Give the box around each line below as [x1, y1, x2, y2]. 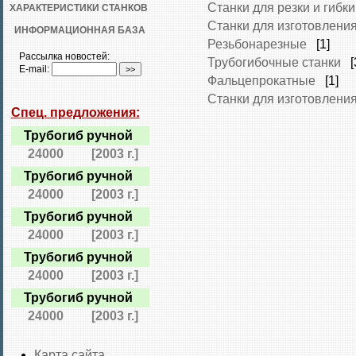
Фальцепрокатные [207, 74, 315, 87]
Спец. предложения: [10, 106, 140, 119]
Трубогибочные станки [207, 56, 341, 69]
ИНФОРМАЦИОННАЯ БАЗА [14, 25, 145, 36]
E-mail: [18, 64, 52, 75]
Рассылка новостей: [18, 51, 110, 62]
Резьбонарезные [207, 37, 307, 51]
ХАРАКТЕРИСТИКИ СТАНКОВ [10, 2, 148, 14]
